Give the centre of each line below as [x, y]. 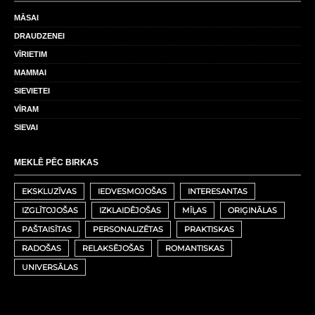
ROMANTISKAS [195, 248]
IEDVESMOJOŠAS [132, 191]
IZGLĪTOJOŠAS [50, 210]
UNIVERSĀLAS [50, 267]
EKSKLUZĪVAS [49, 191]
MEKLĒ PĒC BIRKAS [56, 162]
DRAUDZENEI [39, 36]
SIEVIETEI [32, 90]
